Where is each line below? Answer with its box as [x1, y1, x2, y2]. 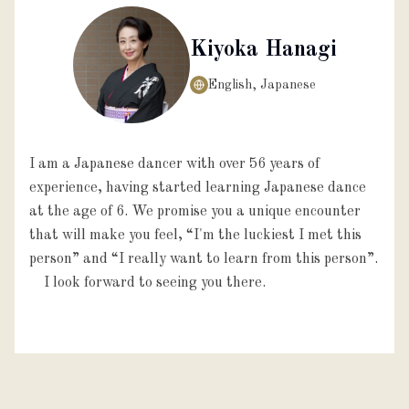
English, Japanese [207, 78, 316, 91]
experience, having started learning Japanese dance [29, 180, 366, 195]
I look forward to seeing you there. [29, 275, 266, 290]
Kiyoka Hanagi [189, 38, 337, 61]
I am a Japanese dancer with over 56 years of [29, 156, 320, 172]
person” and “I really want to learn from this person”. [29, 251, 378, 267]
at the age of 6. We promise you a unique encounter [29, 204, 361, 219]
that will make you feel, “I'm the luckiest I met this [29, 227, 362, 243]
